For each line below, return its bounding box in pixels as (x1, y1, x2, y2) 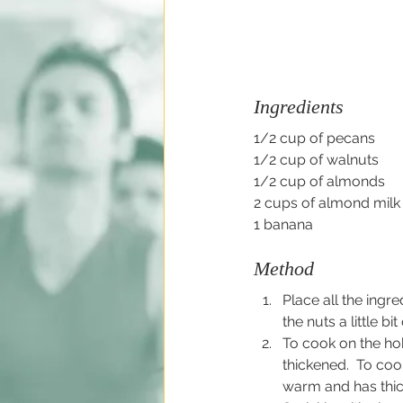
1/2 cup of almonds (254, 173, 385, 190)
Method (254, 257, 314, 280)
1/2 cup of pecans (254, 130, 375, 147)
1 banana (254, 216, 313, 233)
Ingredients (254, 95, 344, 118)
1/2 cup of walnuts (254, 151, 379, 168)
